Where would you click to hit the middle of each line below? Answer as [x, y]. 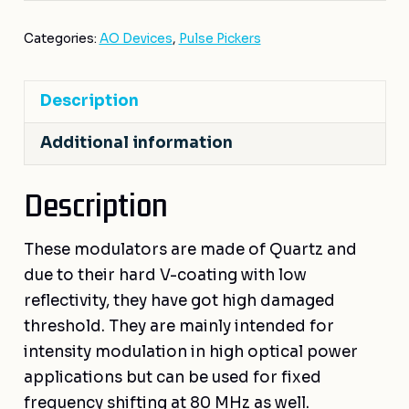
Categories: [61, 38]
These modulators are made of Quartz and [190, 249]
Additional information [136, 143]
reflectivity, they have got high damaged [179, 300]
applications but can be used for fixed [172, 377]
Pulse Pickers [220, 38]
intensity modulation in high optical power [190, 351]
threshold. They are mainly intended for [178, 326]
